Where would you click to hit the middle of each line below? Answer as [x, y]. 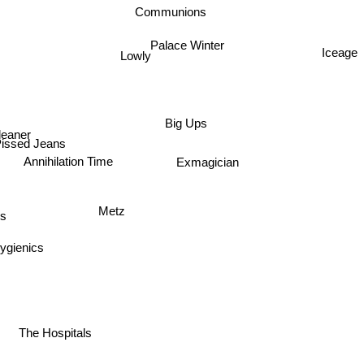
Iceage [340, 45]
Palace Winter [189, 38]
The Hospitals [56, 333]
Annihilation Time [65, 167]
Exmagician [211, 158]
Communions [172, 10]
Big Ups [185, 128]
